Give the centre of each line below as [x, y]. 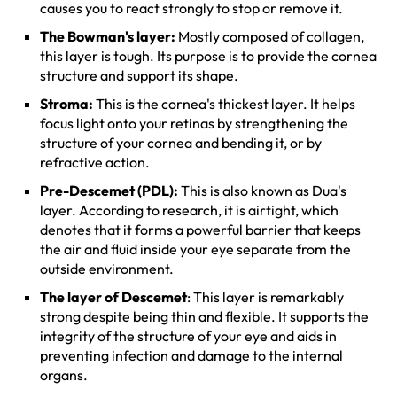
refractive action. [96, 162]
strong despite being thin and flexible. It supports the [204, 316]
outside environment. [108, 268]
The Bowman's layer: [109, 36]
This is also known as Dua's [262, 190]
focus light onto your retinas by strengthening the [194, 123]
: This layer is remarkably [265, 296]
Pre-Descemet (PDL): [109, 190]
